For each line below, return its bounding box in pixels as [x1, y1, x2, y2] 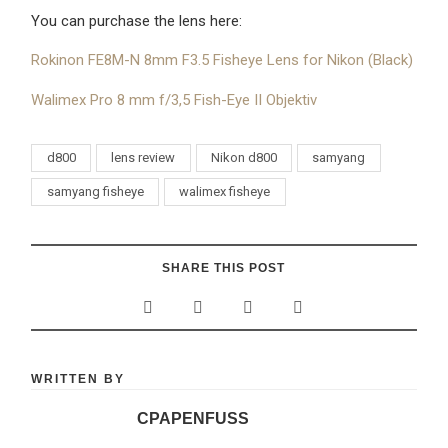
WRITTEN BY [31, 371, 126, 386]
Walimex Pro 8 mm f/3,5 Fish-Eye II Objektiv [31, 90, 322, 109]
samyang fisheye [46, 184, 144, 200]
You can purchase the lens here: [31, 11, 243, 30]
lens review [111, 150, 176, 166]
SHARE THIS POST [162, 260, 286, 275]
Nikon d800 [210, 150, 277, 166]
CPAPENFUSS [136, 410, 249, 428]
